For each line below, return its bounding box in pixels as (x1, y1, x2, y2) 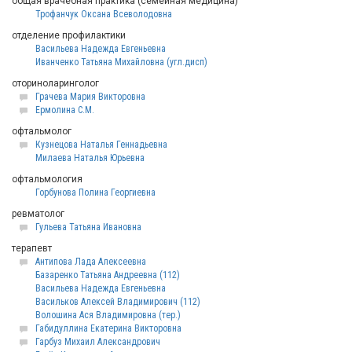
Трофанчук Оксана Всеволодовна (35, 9, 172, 20)
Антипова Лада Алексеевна (35, 256, 146, 267)
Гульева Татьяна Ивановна (35, 222, 141, 233)
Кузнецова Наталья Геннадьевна (35, 139, 167, 150)
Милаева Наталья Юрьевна (35, 152, 145, 163)
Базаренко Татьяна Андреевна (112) (35, 269, 180, 280)
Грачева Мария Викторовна (35, 91, 145, 102)
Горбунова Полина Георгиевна (35, 187, 156, 198)
